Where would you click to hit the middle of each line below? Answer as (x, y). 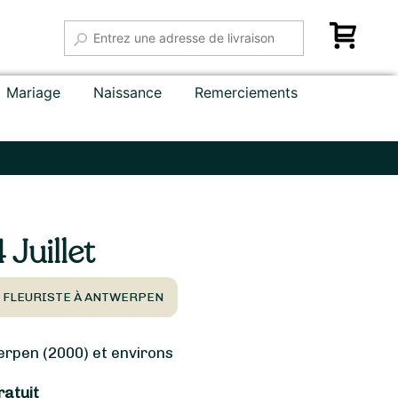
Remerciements (247, 92)
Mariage (34, 92)
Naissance (128, 92)
